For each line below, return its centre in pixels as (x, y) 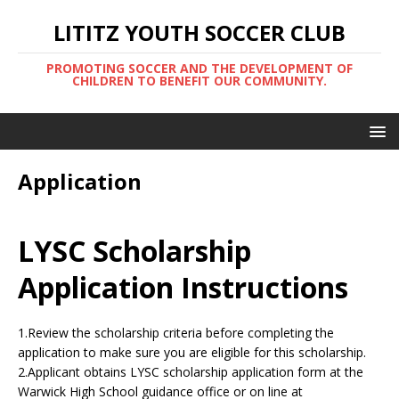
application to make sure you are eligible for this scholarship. (192, 352)
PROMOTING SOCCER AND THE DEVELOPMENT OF (199, 68)
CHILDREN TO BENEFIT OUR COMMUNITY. (199, 81)
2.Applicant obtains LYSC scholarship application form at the (191, 372)
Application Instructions (183, 287)
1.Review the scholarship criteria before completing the (176, 333)
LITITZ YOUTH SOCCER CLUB (199, 33)
